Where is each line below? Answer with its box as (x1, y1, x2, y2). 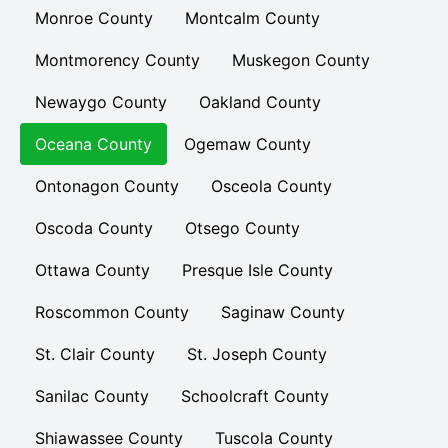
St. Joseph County (187, 344, 327, 364)
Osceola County (211, 176, 332, 196)
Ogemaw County (184, 134, 311, 154)
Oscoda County (35, 218, 153, 238)
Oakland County (199, 92, 321, 112)
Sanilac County (35, 386, 149, 406)
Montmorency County (35, 50, 200, 70)
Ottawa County (35, 260, 150, 280)
